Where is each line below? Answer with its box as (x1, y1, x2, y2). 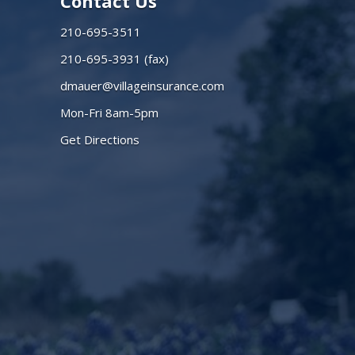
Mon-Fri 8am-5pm (60, 104, 158, 120)
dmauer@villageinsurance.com (60, 77, 224, 94)
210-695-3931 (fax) (60, 50, 169, 67)
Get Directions (60, 131, 139, 147)
